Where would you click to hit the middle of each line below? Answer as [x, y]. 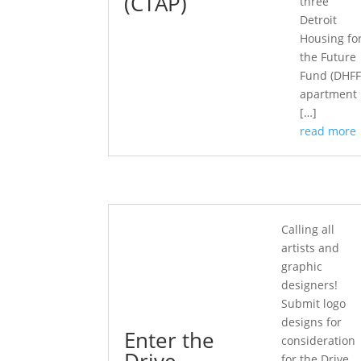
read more [328, 131]
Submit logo [314, 303]
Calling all [308, 229]
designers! [310, 285]
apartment [329, 93]
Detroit [319, 19]
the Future [328, 56]
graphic [302, 266]
